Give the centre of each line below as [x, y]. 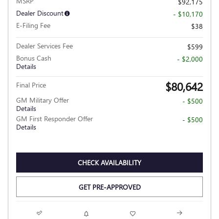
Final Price [31, 85]
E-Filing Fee [33, 25]
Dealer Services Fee [44, 45]
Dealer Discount [40, 13]
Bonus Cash [34, 58]
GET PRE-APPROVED [109, 187]
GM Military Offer [43, 100]
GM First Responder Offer [55, 118]
